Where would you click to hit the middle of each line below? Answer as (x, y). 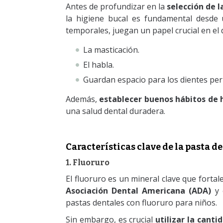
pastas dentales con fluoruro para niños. (142, 203)
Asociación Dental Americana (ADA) (139, 191)
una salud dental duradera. (115, 111)
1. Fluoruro (88, 163)
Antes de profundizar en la (116, 7)
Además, (83, 99)
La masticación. (111, 50)
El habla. (99, 65)
